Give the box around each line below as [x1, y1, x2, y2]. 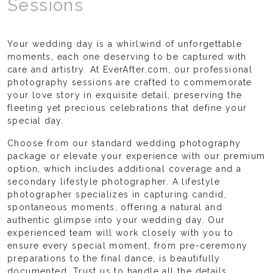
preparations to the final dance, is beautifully [7, 253, 221, 264]
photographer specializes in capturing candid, [7, 190, 227, 200]
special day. [7, 116, 64, 126]
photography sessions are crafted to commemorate [7, 77, 252, 88]
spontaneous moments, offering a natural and [7, 202, 223, 213]
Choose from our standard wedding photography [7, 138, 241, 149]
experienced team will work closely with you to [7, 228, 234, 238]
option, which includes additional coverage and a [7, 164, 242, 174]
